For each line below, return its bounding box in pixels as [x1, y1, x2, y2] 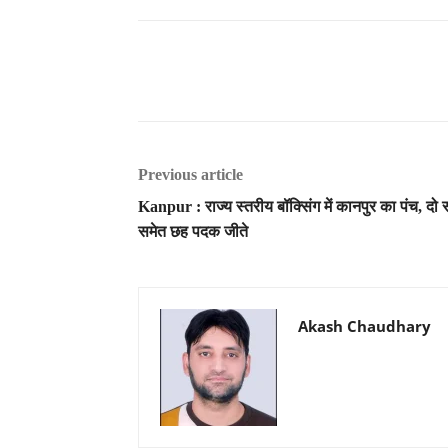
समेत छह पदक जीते [138, 222, 248, 240]
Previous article [138, 165, 243, 183]
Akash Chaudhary [298, 315, 431, 336]
